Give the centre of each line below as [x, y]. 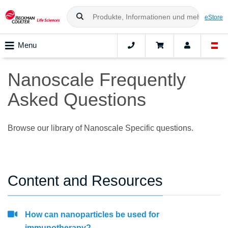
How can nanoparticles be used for [92, 215]
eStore [214, 17]
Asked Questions [77, 100]
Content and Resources [85, 181]
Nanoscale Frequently [97, 80]
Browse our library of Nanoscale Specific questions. [101, 128]
